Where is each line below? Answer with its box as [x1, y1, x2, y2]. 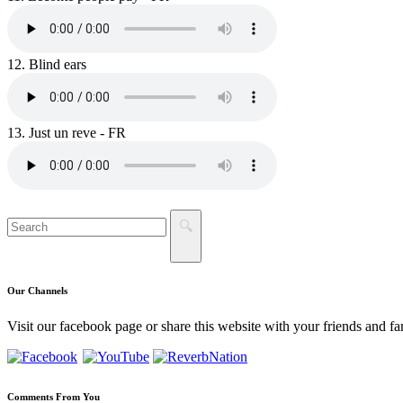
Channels [25, 285, 67, 297]
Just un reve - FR [25, 125, 126, 141]
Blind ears [25, 57, 86, 73]
